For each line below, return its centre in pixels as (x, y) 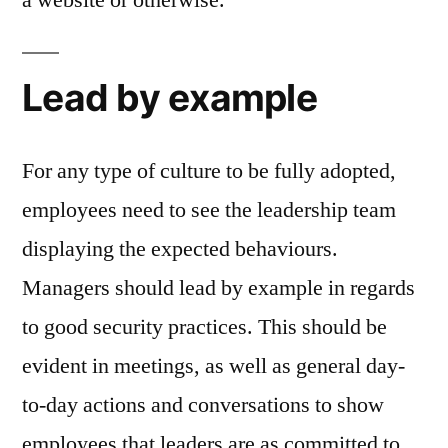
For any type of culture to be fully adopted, (209, 170)
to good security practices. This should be (204, 326)
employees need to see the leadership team (209, 209)
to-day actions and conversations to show (203, 404)
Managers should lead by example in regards (218, 287)
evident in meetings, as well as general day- (213, 365)
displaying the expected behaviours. (180, 248)
